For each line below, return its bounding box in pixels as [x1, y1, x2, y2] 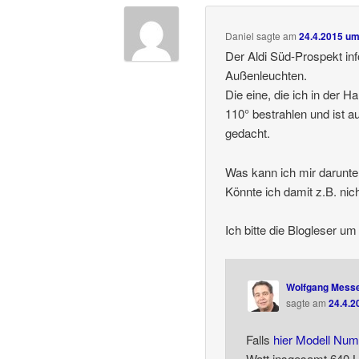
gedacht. [225, 124, 271, 142]
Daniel [225, 29, 255, 43]
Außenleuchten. [225, 67, 308, 84]
